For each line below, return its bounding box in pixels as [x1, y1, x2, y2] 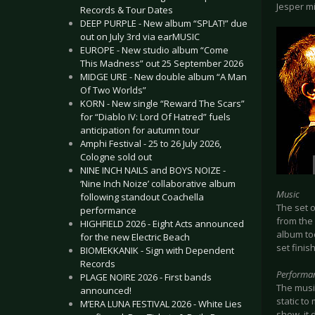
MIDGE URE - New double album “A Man [80, 70, 247, 83]
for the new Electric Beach [80, 231, 190, 243]
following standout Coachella [80, 191, 204, 203]
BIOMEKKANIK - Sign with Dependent [80, 244, 234, 257]
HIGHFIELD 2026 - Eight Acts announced [80, 217, 244, 230]
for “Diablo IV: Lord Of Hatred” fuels [80, 110, 231, 123]
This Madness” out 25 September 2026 [80, 57, 243, 70]
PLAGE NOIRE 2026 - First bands [80, 271, 212, 283]
